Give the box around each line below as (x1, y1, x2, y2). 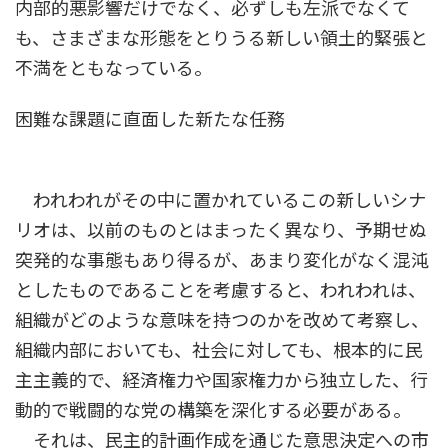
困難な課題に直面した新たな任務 (15, 108, 285, 131)
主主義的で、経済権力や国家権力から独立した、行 (15, 369, 428, 392)
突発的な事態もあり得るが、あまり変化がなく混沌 (15, 249, 429, 272)
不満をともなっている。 (15, 57, 212, 80)
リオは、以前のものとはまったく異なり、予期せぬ (15, 219, 427, 242)
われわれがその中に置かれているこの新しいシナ (15, 189, 426, 212)
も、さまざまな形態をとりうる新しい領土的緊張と (15, 27, 428, 50)
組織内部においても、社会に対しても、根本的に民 (15, 339, 423, 362)
